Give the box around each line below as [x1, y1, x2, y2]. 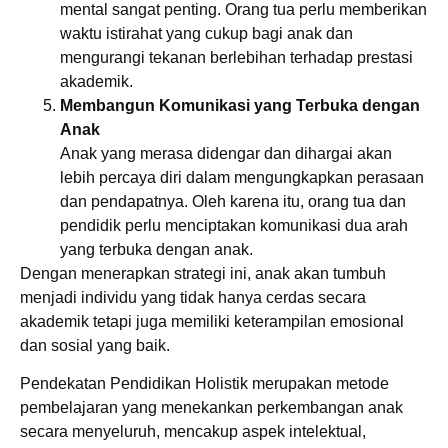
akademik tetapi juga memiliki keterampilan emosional [20, 312, 404, 330]
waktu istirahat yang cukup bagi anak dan [60, 24, 353, 42]
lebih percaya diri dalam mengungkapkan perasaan [60, 168, 424, 186]
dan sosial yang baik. [20, 336, 170, 354]
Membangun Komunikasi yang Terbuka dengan [60, 96, 420, 114]
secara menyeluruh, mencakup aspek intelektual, [20, 423, 366, 441]
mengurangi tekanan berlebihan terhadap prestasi [60, 48, 413, 66]
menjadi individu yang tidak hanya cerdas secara [20, 288, 366, 306]
